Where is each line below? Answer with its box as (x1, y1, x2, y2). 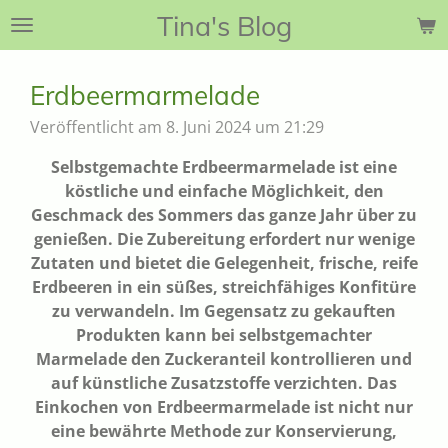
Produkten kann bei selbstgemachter (76, 323, 372, 346)
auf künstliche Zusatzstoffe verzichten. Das (51, 371, 397, 394)
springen (9, 60, 77, 77)
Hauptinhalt (9, 36, 97, 53)
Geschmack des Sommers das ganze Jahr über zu (31, 203, 417, 226)
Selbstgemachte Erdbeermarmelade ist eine (51, 155, 397, 178)
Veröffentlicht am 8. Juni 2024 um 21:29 (30, 115, 324, 138)
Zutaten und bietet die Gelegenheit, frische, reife (30, 251, 418, 274)
